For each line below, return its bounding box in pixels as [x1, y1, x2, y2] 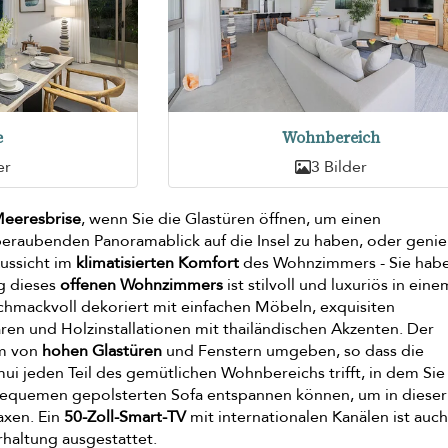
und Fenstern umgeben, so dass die [162, 340, 425, 363]
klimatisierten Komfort [76, 252, 240, 275]
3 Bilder [310, 156, 367, 179]
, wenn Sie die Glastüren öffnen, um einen [81, 208, 382, 231]
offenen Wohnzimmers [60, 274, 224, 297]
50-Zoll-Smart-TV [64, 406, 187, 429]
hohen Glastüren [42, 340, 163, 363]
